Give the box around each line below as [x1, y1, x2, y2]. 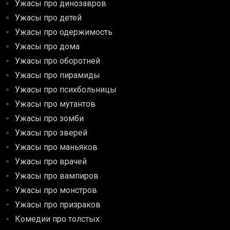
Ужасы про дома [15, 41, 80, 51]
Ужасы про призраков [15, 199, 101, 209]
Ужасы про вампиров [15, 170, 99, 181]
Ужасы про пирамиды [15, 70, 101, 80]
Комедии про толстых [15, 214, 100, 224]
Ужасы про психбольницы [15, 84, 117, 94]
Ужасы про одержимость [15, 27, 113, 37]
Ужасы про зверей [15, 127, 88, 138]
